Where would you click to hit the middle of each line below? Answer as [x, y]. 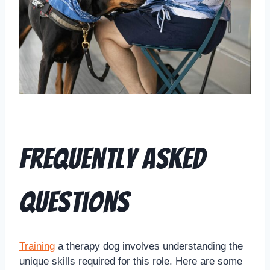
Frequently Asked [112, 159]
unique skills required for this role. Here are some [131, 261]
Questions [75, 202]
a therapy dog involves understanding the [149, 246]
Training [37, 246]
